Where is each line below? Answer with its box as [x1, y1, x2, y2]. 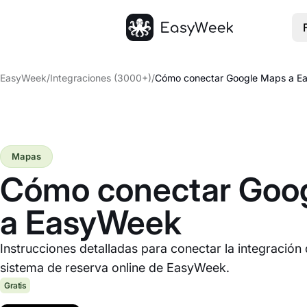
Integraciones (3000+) [50, 72, 151, 84]
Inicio [125, 42, 153, 56]
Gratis [4, 280, 27, 291]
